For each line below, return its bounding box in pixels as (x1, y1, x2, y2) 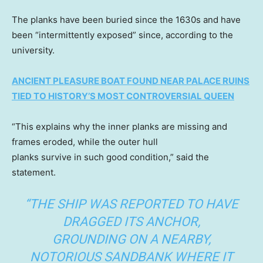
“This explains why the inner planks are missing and (12, 120, 227, 132)
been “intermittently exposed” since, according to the (12, 29, 233, 41)
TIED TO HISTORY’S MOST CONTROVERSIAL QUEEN (12, 90, 234, 102)
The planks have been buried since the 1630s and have (12, 14, 241, 25)
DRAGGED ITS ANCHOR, (63, 214, 200, 229)
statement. (12, 166, 56, 178)
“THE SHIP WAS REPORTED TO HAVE (25, 196, 238, 211)
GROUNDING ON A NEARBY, (52, 231, 211, 247)
